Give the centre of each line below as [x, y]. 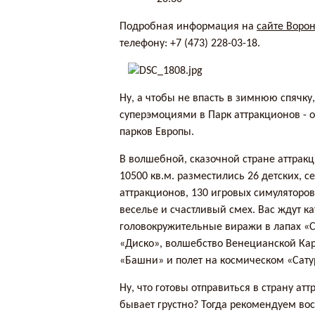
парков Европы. [157, 133]
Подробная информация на [188, 27]
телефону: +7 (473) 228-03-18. [190, 44]
